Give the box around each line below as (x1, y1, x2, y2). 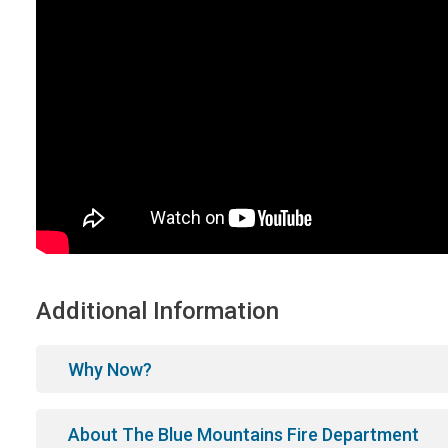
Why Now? (68, 359, 153, 381)
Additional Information (36, 296, 280, 325)
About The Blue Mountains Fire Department (68, 423, 420, 445)
